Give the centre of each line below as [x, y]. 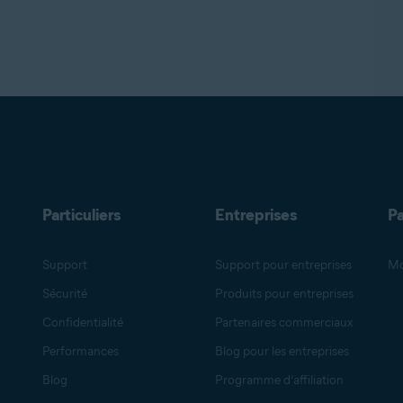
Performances [81, 351]
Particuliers [82, 215]
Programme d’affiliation [279, 380]
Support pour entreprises [283, 265]
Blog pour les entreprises [282, 351]
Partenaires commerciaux [283, 322]
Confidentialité [83, 322]
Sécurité [65, 294]
